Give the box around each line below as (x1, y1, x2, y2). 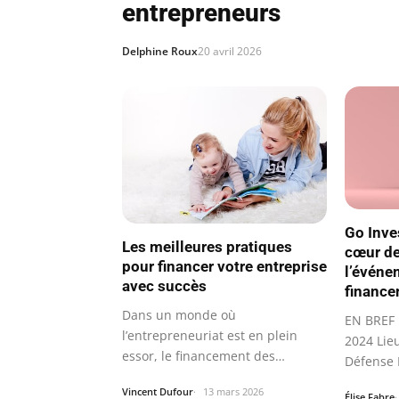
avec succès (122, 276, 207, 295)
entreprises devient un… (122, 367, 268, 385)
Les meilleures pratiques (122, 237, 292, 256)
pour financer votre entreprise (122, 256, 327, 275)
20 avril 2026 (198, 44, 262, 59)
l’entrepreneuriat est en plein (122, 326, 297, 344)
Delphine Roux (122, 44, 198, 59)
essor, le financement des (122, 346, 275, 364)
